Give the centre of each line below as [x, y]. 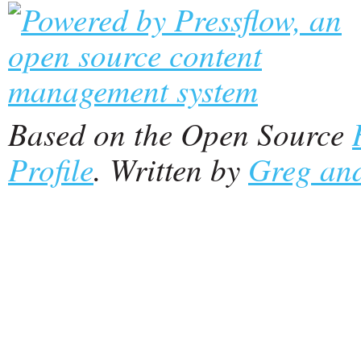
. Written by [171, 169]
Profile [51, 169]
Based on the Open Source [180, 133]
